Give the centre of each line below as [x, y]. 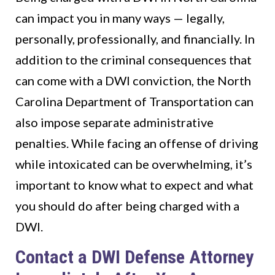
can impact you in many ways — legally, [120, 18]
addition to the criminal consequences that [134, 60]
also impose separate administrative [114, 122]
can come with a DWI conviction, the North [133, 81]
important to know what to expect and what [134, 185]
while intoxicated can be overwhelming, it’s [134, 164]
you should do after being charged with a [127, 206]
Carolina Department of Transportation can [134, 102]
